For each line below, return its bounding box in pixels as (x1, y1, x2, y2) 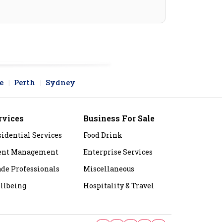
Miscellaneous (83, 164, 134, 174)
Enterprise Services (83, 147, 153, 157)
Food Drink (83, 130, 122, 140)
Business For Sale (83, 113, 155, 124)
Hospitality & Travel (83, 181, 154, 191)
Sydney (46, 77, 75, 88)
